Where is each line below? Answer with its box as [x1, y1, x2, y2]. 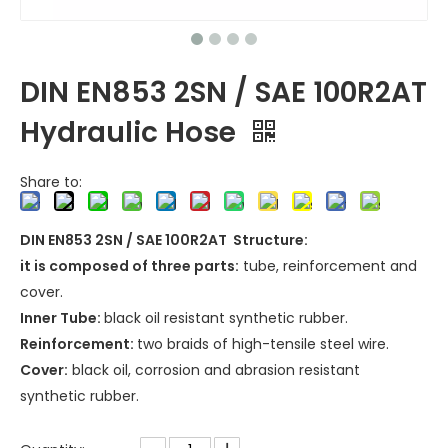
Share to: [20, 172, 82, 192]
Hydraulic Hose [20, 113, 243, 152]
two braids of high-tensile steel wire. [137, 334, 389, 354]
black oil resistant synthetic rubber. [104, 308, 348, 328]
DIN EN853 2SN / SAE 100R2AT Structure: [20, 230, 308, 250]
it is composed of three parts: [20, 256, 239, 276]
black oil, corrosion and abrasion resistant [68, 360, 360, 380]
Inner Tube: [20, 308, 104, 328]
